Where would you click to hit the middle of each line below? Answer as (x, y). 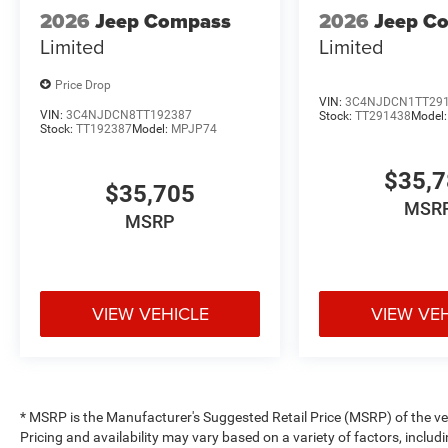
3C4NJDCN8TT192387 (129, 115)
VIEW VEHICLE (150, 313)
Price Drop (83, 84)
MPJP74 (194, 129)
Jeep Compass (163, 20)
